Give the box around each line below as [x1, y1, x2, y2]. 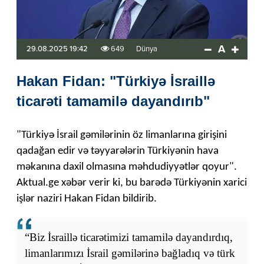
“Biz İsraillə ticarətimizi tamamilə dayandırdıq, [25, 230, 233, 243]
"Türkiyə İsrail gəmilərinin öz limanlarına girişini [16, 129, 227, 141]
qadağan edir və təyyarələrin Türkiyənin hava [16, 145, 219, 157]
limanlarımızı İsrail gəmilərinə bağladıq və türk [25, 246, 235, 259]
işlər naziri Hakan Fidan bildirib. [16, 193, 157, 204]
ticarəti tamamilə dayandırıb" [16, 93, 210, 109]
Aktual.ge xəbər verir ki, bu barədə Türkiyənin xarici [16, 177, 247, 189]
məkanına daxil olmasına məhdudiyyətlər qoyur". [16, 161, 237, 173]
